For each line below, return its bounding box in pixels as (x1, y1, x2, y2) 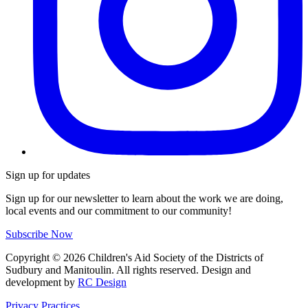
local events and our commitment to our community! (5, 205, 232, 217)
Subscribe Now (5, 228, 73, 241)
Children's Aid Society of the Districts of (85, 252, 263, 264)
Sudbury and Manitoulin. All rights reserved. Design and (5, 264, 251, 276)
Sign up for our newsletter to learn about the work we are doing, (5, 192, 283, 205)
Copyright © (5, 252, 63, 264)
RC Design (78, 276, 126, 289)
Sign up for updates (5, 169, 90, 181)
